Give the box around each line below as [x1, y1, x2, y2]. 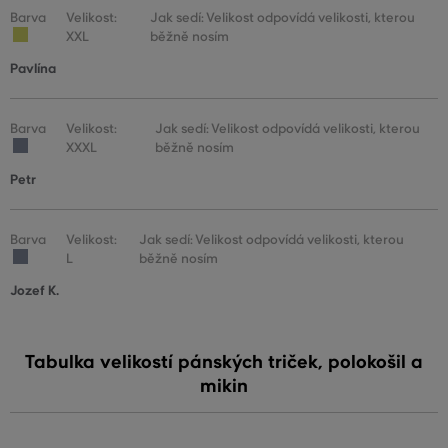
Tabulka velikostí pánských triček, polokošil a [25, 351, 423, 374]
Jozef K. [10, 282, 59, 300]
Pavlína [10, 60, 56, 78]
